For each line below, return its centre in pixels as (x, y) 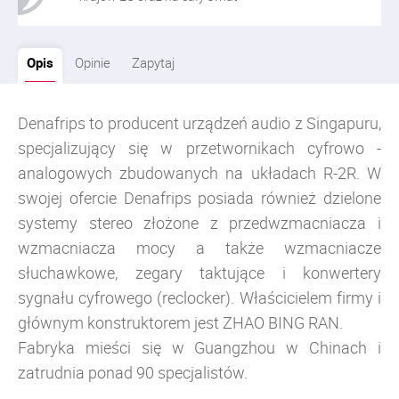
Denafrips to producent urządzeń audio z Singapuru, (199, 123)
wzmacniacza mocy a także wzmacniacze (199, 248)
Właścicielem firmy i (310, 297)
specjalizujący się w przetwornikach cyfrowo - (199, 148)
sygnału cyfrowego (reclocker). (129, 297)
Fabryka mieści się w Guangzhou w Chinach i (199, 347)
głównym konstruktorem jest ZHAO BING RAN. (180, 322)
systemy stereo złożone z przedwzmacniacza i (199, 223)
